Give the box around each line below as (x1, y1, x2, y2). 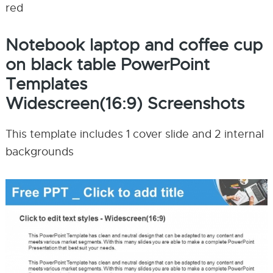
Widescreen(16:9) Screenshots (5, 93, 244, 114)
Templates (5, 74, 87, 94)
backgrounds (5, 145, 74, 158)
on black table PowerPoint (5, 54, 210, 75)
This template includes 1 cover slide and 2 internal (5, 127, 264, 141)
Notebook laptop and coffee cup (5, 35, 263, 55)
